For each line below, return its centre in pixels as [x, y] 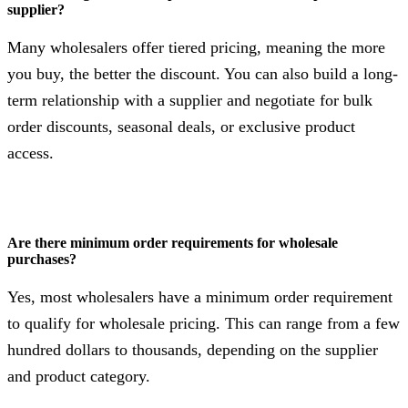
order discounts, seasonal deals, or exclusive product [181, 127]
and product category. [79, 377]
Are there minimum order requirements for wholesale [173, 243]
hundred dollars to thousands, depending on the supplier [193, 350]
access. [31, 153]
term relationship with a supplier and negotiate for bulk [190, 101]
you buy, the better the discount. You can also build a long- [203, 74]
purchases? [42, 260]
